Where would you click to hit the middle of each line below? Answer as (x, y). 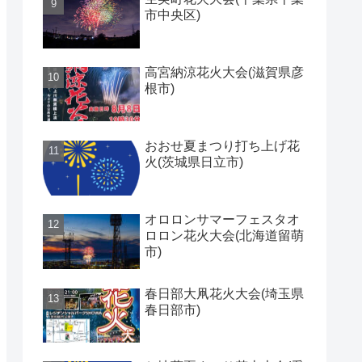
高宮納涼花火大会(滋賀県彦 (224, 72)
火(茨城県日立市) (194, 162)
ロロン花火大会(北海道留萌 (224, 236)
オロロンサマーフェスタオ (222, 220)
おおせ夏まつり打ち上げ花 (222, 145)
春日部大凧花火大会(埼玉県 (224, 293)
